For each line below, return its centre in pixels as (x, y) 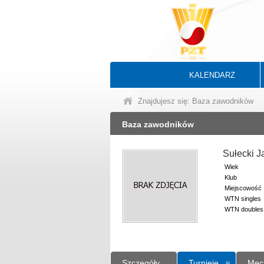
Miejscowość (243, 188)
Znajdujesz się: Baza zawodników (196, 101)
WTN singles (243, 199)
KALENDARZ (212, 75)
